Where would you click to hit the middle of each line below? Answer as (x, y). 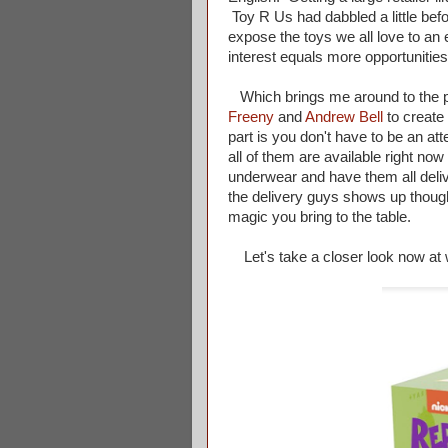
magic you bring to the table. (319, 216)
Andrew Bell (344, 116)
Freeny (251, 116)
